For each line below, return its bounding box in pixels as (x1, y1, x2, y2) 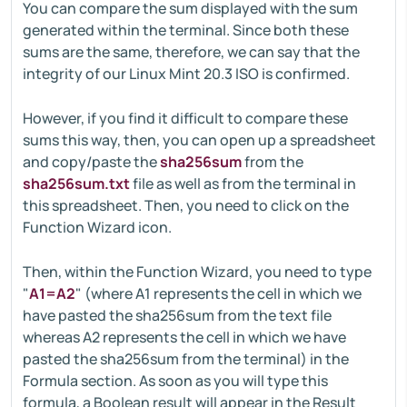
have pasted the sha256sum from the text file (23, 305, 332, 325)
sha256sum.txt (23, 174, 130, 194)
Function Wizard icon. (23, 217, 172, 237)
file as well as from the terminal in (130, 174, 356, 194)
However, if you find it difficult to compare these (23, 108, 348, 128)
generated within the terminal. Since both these (23, 20, 349, 40)
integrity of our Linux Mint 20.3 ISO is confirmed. (23, 64, 352, 84)
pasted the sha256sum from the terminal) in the (23, 349, 349, 369)
